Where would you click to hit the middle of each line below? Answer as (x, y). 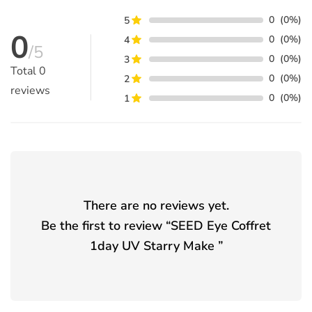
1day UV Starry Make (152, 245)
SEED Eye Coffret (221, 225)
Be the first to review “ (106, 225)
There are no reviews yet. (156, 205)
